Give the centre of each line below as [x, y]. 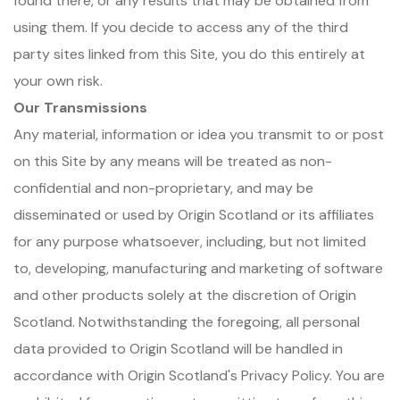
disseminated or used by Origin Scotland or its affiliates [194, 215]
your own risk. [58, 81]
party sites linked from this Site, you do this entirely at [189, 54]
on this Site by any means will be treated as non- [173, 161]
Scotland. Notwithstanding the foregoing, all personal [187, 322]
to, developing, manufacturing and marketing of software [198, 268]
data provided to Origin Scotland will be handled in [178, 349]
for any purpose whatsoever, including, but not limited [190, 242]
